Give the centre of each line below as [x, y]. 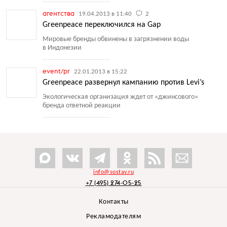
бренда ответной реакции [82, 106]
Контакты [113, 202]
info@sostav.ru [113, 172]
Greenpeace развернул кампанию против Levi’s [123, 83]
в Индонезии [62, 48]
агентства [59, 13]
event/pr [57, 71]
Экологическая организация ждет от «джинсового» [120, 97]
